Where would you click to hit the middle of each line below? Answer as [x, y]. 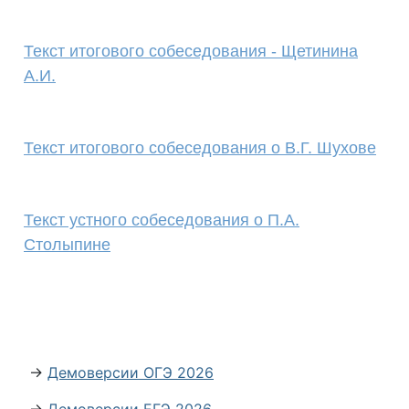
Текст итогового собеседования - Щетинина [191, 51]
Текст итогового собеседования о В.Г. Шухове [200, 148]
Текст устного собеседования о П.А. [162, 220]
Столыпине [67, 245]
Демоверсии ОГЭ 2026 [131, 372]
